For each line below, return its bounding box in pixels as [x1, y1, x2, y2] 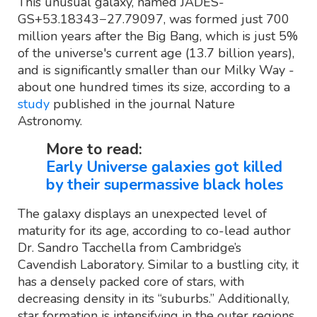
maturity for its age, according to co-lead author [18, 222, 291, 240]
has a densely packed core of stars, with [18, 273, 244, 291]
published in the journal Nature [50, 96, 235, 113]
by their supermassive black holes [46, 174, 283, 196]
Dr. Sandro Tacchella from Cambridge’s [18, 239, 241, 257]
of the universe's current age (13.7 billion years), [18, 45, 294, 62]
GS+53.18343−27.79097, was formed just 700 [18, 11, 289, 28]
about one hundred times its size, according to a [18, 79, 290, 96]
